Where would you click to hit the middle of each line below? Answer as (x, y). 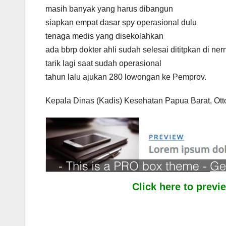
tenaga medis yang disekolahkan (104, 36)
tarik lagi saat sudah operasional (103, 63)
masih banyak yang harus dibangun (109, 9)
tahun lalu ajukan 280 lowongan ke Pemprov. (126, 77)
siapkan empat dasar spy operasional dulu (121, 22)
